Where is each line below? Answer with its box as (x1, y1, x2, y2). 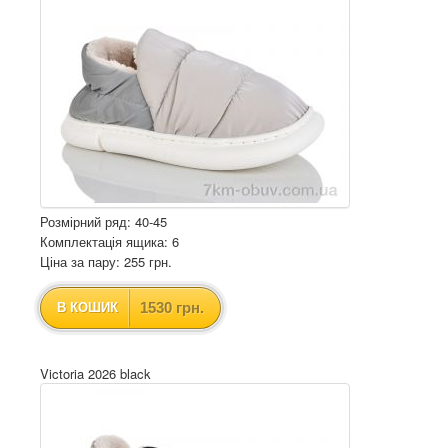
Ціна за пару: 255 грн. (40, 252, 172, 271)
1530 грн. (140, 299, 204, 316)
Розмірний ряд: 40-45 (40, 212, 167, 231)
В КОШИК (57, 300, 118, 315)
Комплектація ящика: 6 (40, 232, 179, 251)
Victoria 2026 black (40, 364, 151, 383)
